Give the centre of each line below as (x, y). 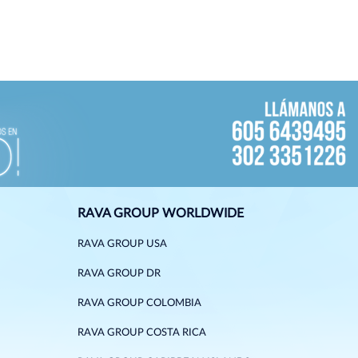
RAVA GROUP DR (119, 274)
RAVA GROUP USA (122, 244)
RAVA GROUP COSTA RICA (141, 333)
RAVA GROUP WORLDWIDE (160, 213)
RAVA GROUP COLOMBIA (139, 303)
